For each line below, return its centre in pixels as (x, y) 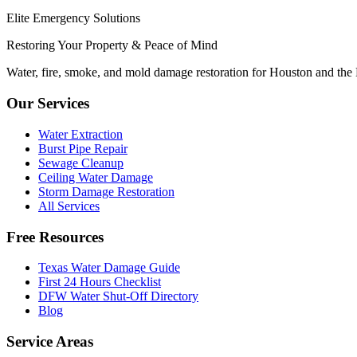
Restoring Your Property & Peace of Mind (112, 45)
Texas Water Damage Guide (109, 268)
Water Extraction (80, 134)
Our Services (48, 104)
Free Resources (55, 237)
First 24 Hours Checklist (100, 282)
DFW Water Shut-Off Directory (118, 296)
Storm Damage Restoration (106, 191)
